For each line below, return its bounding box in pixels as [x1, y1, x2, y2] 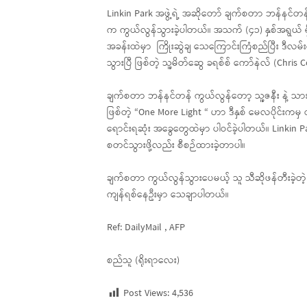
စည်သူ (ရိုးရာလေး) [107, 253, 180, 269]
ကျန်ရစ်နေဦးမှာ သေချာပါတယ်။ [107, 187, 229, 204]
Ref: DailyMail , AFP [107, 220, 185, 236]
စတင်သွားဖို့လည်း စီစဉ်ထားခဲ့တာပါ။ [107, 138, 245, 154]
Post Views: [123, 286, 169, 302]
